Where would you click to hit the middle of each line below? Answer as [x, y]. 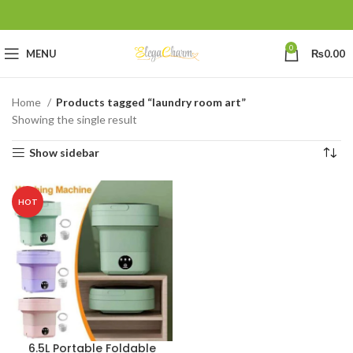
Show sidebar [65, 152]
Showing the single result [74, 119]
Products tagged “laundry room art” [151, 102]
